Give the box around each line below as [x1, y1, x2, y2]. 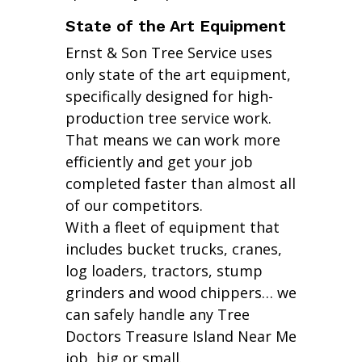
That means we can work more [65, 130, 280, 150]
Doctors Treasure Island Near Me [65, 326, 297, 347]
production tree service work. [65, 108, 271, 128]
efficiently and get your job [65, 152, 253, 172]
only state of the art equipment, [65, 65, 291, 85]
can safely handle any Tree [65, 305, 250, 325]
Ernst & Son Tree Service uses [65, 43, 272, 63]
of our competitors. [65, 196, 203, 216]
